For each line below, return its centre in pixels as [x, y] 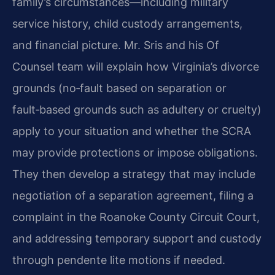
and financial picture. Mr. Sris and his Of [116, 45]
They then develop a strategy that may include [134, 174]
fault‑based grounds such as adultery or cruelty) [137, 110]
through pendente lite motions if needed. [119, 260]
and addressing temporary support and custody [137, 239]
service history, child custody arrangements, [127, 24]
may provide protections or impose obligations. [135, 153]
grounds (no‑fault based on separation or [119, 88]
